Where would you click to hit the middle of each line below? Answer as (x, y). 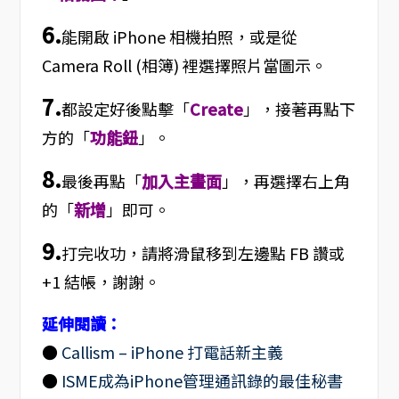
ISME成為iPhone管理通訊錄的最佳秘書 (202, 381)
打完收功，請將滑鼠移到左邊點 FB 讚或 (203, 253)
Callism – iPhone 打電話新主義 (172, 352)
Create (216, 109)
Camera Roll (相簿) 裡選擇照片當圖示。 (184, 65)
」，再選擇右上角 (285, 181)
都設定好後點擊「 (125, 109)
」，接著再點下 (299, 109)
